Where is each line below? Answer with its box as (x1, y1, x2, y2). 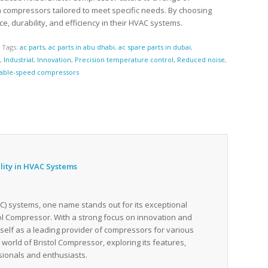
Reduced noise (177, 55, 226, 65)
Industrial (4, 55, 34, 65)
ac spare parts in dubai (118, 42, 191, 52)
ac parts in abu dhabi (48, 42, 115, 52)
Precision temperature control (75, 55, 174, 65)
